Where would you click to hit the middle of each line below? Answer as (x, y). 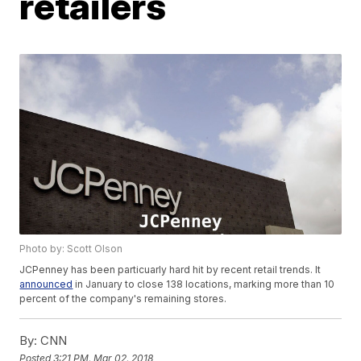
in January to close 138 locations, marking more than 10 (204, 284)
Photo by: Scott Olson (71, 249)
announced (46, 284)
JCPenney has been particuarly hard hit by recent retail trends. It (170, 270)
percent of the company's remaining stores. (124, 299)
